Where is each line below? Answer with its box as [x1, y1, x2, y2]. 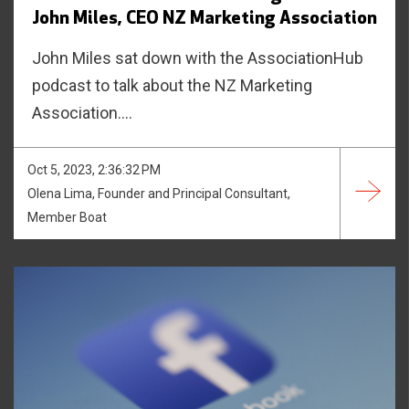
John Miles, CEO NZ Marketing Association [32, 9, 377, 28]
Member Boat [27, 209, 107, 225]
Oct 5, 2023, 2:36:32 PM [27, 162, 161, 177]
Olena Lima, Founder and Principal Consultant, [27, 185, 290, 201]
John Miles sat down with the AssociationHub [32, 47, 363, 68]
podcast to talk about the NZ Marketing [32, 75, 312, 95]
